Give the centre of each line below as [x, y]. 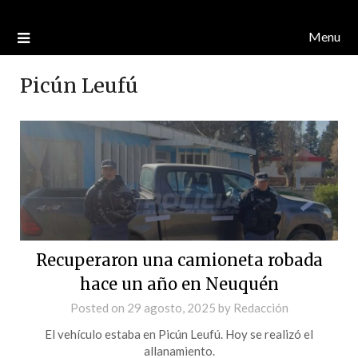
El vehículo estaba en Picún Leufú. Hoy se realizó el [179, 334]
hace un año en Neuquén [179, 284]
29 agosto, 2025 [171, 307]
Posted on [98, 307]
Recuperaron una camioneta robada [179, 260]
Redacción [261, 307]
